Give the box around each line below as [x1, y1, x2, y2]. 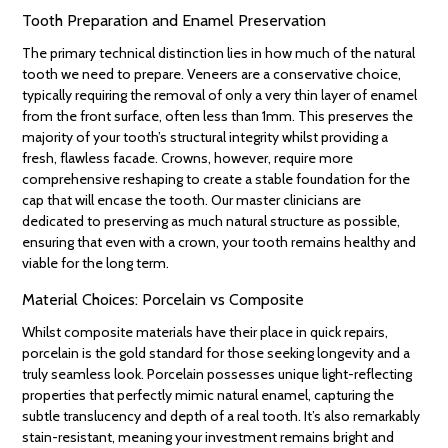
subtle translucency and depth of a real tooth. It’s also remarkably [22, 407, 421, 426]
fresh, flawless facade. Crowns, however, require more [22, 149, 354, 168]
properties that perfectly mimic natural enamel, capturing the [22, 386, 395, 405]
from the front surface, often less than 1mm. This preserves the [22, 107, 414, 126]
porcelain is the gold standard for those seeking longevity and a [22, 344, 411, 363]
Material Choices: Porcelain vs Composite [22, 290, 305, 310]
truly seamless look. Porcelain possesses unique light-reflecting [22, 365, 413, 384]
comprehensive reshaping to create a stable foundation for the [22, 170, 411, 189]
